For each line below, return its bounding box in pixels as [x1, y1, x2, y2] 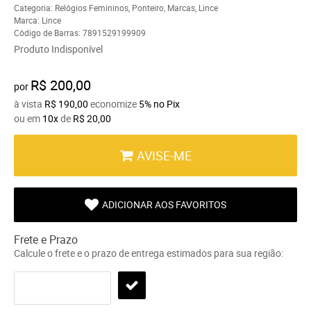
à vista [14, 96, 44, 110]
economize [88, 96, 139, 110]
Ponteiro [132, 1, 164, 13]
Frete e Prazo [14, 231, 78, 247]
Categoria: [14, 1, 53, 13]
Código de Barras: [14, 26, 83, 38]
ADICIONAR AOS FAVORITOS [102, 197, 226, 211]
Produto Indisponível [14, 42, 103, 56]
